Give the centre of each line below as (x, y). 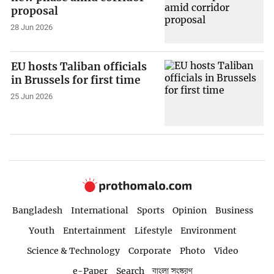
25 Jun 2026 (32, 97)
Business (235, 211)
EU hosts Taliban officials (79, 67)
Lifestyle (153, 231)
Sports (150, 211)
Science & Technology (74, 250)
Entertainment (94, 231)
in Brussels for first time (76, 80)
